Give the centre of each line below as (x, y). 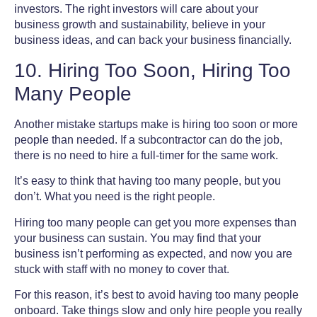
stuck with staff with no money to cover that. (123, 269)
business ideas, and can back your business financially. (154, 40)
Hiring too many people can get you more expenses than (155, 222)
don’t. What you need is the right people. (116, 197)
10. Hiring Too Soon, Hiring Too (152, 70)
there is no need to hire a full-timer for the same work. (148, 155)
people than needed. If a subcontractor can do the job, (148, 139)
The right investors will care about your (162, 9)
